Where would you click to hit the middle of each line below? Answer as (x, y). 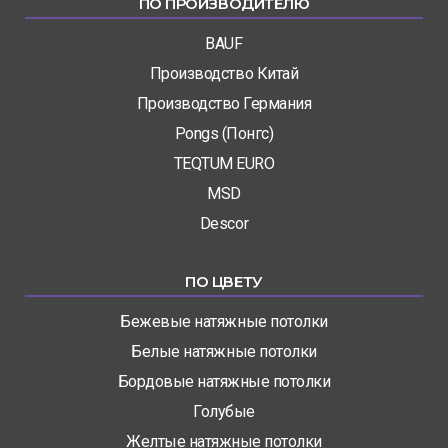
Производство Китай (224, 74)
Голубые (224, 412)
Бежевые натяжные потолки (224, 322)
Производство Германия (224, 104)
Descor (224, 224)
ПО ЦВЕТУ (224, 282)
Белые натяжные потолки (224, 352)
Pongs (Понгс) (224, 134)
